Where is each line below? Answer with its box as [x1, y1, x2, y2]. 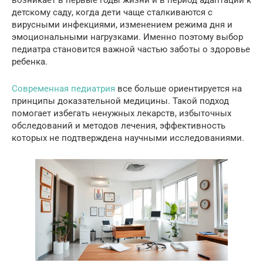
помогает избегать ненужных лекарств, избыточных [12, 107, 231, 119]
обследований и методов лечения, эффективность [12, 120, 225, 131]
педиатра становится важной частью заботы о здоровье [12, 43, 250, 55]
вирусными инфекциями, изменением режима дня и [12, 19, 232, 30]
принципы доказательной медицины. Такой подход [12, 95, 229, 106]
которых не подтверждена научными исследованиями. [12, 132, 244, 143]
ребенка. [12, 56, 48, 67]
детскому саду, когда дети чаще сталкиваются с [12, 6, 213, 18]
